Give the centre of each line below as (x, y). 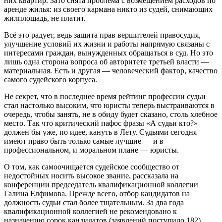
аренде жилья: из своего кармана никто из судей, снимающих (108, 9)
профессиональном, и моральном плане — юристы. (91, 150)
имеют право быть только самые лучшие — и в (84, 141)
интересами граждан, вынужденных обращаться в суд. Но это (109, 53)
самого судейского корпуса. (51, 80)
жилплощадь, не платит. (45, 18)
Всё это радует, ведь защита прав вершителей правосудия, (102, 35)
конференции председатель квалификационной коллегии (101, 185)
